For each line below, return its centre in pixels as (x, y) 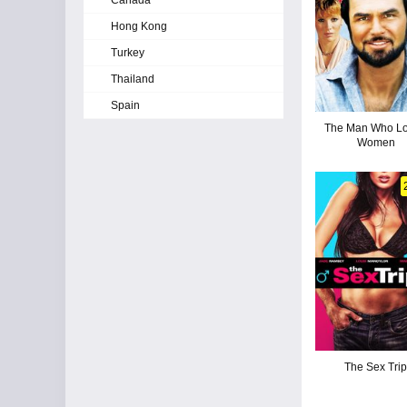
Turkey (128, 53)
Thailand (133, 79)
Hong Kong (139, 26)
